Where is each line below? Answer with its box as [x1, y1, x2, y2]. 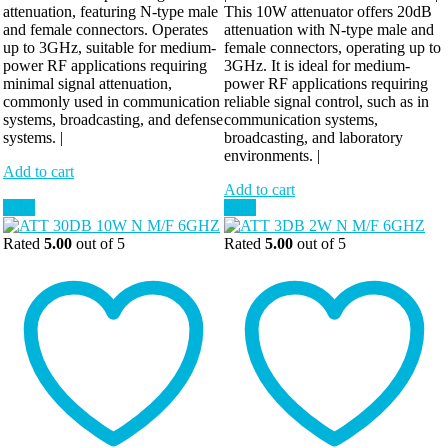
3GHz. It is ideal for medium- [224, 56, 410, 74]
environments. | [224, 146, 320, 164]
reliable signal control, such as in [224, 92, 429, 110]
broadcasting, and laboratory [224, 128, 403, 146]
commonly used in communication [3, 92, 220, 110]
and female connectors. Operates [3, 20, 208, 38]
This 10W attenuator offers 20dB [224, 2, 432, 20]
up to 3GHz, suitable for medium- [3, 38, 216, 56]
